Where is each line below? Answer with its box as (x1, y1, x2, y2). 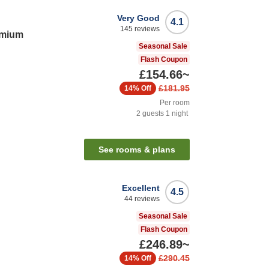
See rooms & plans (98, 145, 175, 155)
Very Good (117, 13, 160, 23)
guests (141, 109, 164, 118)
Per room (160, 98, 190, 107)
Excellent (122, 183, 160, 193)
